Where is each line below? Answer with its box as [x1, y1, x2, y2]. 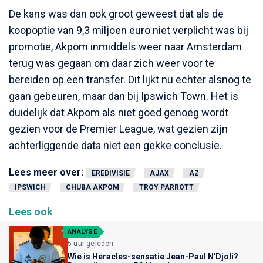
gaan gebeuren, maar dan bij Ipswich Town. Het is [9, 89, 238, 102]
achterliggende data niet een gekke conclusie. [9, 139, 222, 151]
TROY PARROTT [139, 183, 194, 191]
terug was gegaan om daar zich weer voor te [9, 56, 214, 69]
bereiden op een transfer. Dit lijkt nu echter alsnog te [9, 73, 251, 86]
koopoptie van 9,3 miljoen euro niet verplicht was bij [9, 23, 248, 36]
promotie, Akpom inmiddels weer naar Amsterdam [9, 40, 242, 53]
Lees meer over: [9, 166, 83, 178]
